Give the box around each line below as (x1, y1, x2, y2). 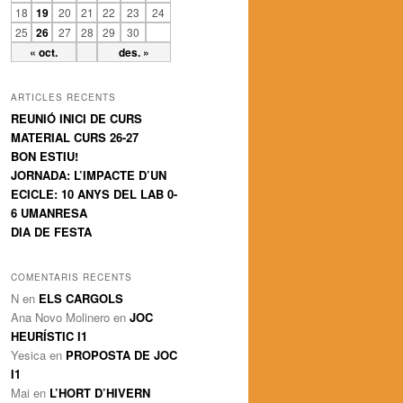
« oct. (30, 43, 58, 60)
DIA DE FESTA (11, 223, 92, 241)
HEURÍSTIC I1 (11, 327, 87, 345)
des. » (119, 43, 149, 60)
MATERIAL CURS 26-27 (11, 129, 139, 147)
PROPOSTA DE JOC (66, 345, 177, 363)
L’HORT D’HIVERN (49, 383, 150, 401)
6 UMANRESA (11, 204, 87, 222)
